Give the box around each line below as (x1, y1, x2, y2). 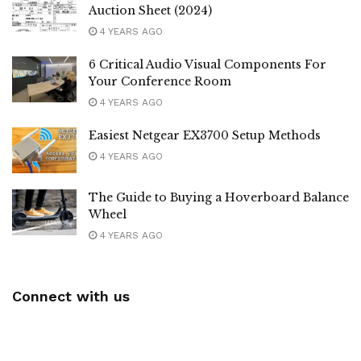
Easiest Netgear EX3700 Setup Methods (89, 127, 321, 143)
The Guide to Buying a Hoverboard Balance (89, 189, 349, 205)
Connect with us (12, 287, 130, 305)
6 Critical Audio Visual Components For (89, 56, 326, 72)
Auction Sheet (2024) (89, 2, 212, 18)
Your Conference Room (89, 73, 231, 89)
